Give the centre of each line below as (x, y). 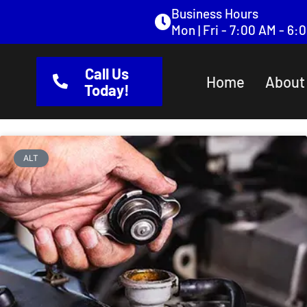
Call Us (107, 73)
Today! (107, 90)
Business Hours (215, 13)
